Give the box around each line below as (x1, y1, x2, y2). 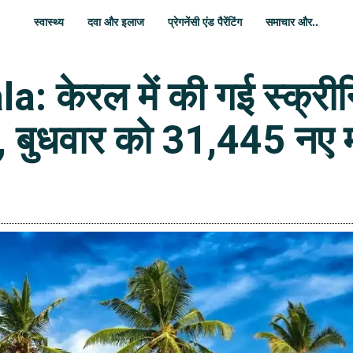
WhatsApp (283, 180, 325, 191)
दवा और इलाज (87, 14, 145, 29)
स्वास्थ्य (34, 14, 65, 29)
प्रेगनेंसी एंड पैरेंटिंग (168, 14, 243, 29)
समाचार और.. (266, 14, 319, 29)
